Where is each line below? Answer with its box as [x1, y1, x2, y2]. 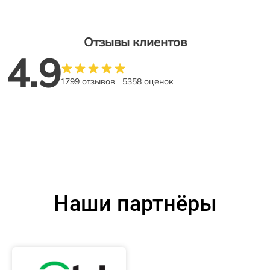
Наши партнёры [53, 191, 217, 217]
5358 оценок [122, 76, 174, 87]
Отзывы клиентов [83, 34, 187, 50]
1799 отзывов [60, 76, 115, 87]
